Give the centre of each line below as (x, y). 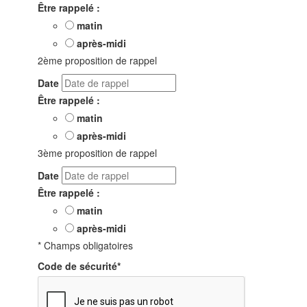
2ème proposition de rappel (97, 60)
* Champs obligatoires (85, 245)
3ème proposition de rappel (97, 152)
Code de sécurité (77, 266)
